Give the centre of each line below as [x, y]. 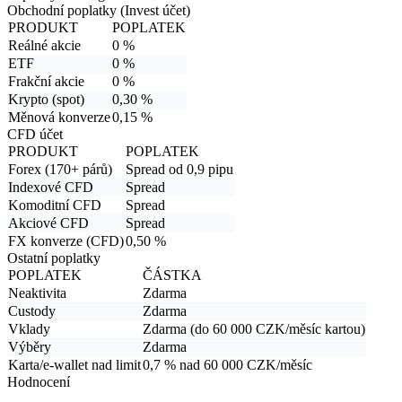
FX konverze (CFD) [66, 240]
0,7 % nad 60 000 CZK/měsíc [227, 364]
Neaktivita [37, 293]
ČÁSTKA [172, 275]
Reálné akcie [44, 45]
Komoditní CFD [55, 205]
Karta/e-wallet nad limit [74, 364]
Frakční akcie [46, 81]
